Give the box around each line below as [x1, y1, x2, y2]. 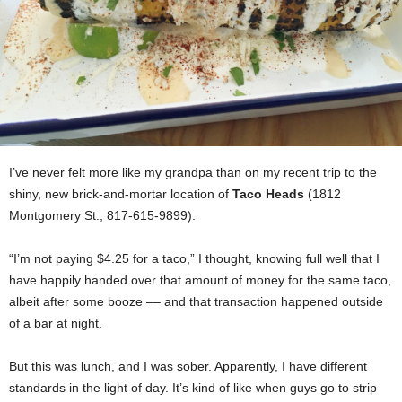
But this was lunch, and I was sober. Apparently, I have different [9, 359, 367, 374]
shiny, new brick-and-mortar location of [9, 187, 232, 202]
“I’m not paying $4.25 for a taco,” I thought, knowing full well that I [9, 251, 380, 267]
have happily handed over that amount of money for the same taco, [9, 273, 391, 288]
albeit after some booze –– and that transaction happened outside [9, 294, 383, 310]
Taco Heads [232, 187, 304, 202]
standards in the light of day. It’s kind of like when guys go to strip [9, 380, 377, 396]
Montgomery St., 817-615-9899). [9, 208, 196, 223]
